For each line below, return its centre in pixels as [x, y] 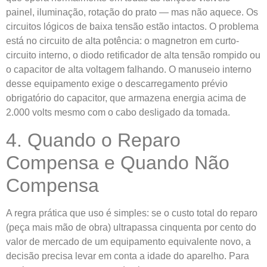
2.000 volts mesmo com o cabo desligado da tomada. [118, 113]
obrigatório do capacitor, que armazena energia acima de [126, 98]
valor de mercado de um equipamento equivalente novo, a [128, 241]
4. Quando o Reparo [93, 140]
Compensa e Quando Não [118, 162]
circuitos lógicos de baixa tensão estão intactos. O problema [132, 27]
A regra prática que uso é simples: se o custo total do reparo [132, 213]
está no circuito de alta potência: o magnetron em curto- [122, 41]
